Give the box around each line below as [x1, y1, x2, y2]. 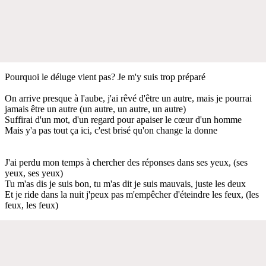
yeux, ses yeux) [5, 167, 63, 178]
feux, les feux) [5, 199, 58, 210]
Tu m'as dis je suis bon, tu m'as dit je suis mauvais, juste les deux [5, 178, 246, 189]
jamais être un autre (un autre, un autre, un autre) [5, 103, 186, 114]
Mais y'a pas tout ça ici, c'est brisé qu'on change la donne [5, 125, 217, 135]
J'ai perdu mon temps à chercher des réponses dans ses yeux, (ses [5, 157, 248, 167]
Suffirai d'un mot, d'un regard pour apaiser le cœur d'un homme [5, 114, 242, 125]
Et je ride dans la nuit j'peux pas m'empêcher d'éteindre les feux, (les [5, 189, 259, 199]
